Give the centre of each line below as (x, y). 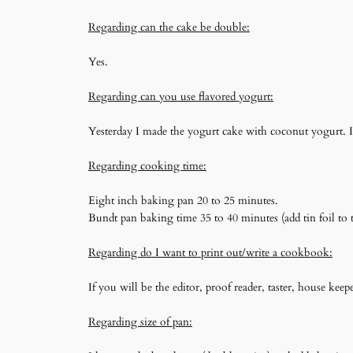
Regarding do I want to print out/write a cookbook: (210, 252)
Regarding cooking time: (147, 165)
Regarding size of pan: (140, 321)
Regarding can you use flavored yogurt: (181, 96)
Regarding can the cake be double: (169, 27)
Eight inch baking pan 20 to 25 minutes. (183, 200)
